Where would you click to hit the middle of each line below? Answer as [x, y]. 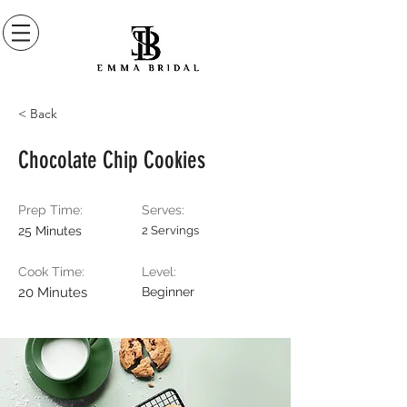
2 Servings [170, 230]
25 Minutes [50, 231]
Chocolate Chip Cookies [112, 160]
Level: [159, 272]
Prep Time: [50, 210]
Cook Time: [51, 272]
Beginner [168, 292]
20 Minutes [53, 293]
